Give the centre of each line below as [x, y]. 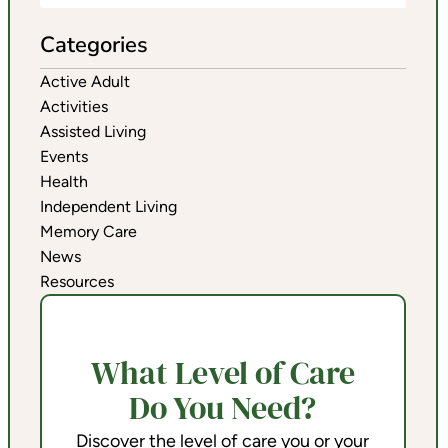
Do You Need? [223, 408]
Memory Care [88, 232]
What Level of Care [222, 373]
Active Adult [84, 82]
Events [63, 157]
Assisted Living [92, 132]
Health [63, 182]
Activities [73, 107]
